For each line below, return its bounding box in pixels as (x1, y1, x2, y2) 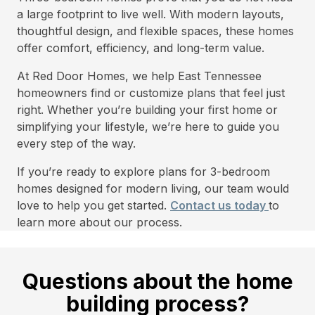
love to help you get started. (17, 198, 170, 212)
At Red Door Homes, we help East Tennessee (17, 69, 262, 83)
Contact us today (170, 198, 269, 212)
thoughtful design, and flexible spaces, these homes (17, 24, 294, 38)
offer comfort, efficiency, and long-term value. (17, 41, 264, 55)
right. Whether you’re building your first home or (17, 103, 278, 117)
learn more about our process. (17, 215, 182, 229)
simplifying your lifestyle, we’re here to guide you (17, 120, 279, 134)
